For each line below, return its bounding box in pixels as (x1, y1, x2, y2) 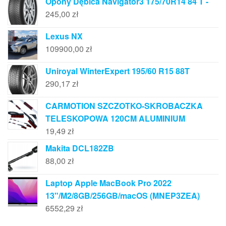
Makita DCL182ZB (45, 142, 114, 154)
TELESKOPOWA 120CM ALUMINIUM (45, 112, 185, 125)
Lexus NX (45, 30, 83, 42)
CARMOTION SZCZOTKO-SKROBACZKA (45, 100, 203, 112)
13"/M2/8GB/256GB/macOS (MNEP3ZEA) (45, 190, 200, 202)
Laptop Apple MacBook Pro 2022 (45, 177, 172, 189)
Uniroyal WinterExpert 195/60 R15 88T (45, 65, 190, 77)
